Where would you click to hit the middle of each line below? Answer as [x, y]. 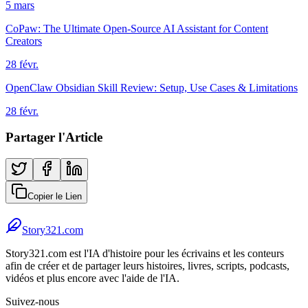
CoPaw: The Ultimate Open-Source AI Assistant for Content [137, 28]
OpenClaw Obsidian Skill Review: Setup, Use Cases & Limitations [152, 87]
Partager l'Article [54, 137]
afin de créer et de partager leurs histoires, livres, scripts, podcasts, [147, 266]
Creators [24, 41]
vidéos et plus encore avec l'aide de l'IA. [92, 278]
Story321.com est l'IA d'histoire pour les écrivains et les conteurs [145, 254]
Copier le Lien [55, 197]
